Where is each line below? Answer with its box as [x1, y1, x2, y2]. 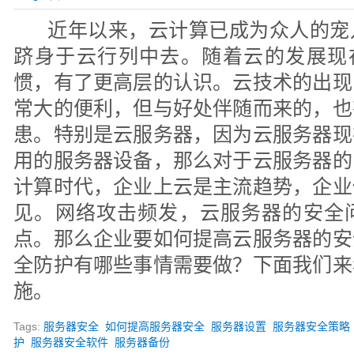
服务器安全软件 [31, 336, 109, 348]
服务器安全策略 [273, 320, 351, 333]
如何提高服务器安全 [105, 320, 205, 333]
